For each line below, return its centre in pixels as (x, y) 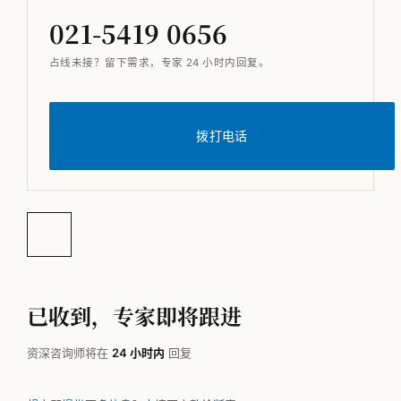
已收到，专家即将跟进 (134, 316)
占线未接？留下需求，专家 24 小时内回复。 (160, 63)
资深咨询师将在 (69, 353)
